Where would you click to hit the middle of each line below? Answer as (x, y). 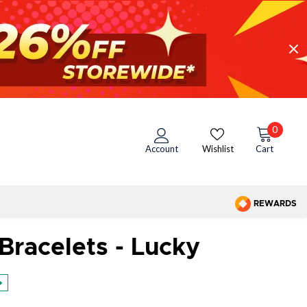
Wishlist (218, 149)
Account (161, 149)
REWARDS (274, 203)
